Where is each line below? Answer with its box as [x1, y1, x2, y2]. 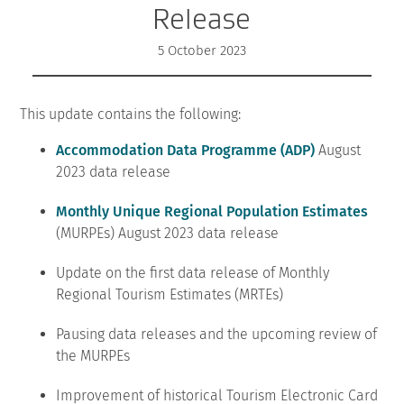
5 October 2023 [158, 41, 246, 59]
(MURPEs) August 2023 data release [56, 224, 280, 242]
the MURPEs [56, 346, 131, 364]
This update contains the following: [20, 105, 242, 123]
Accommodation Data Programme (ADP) [56, 141, 316, 159]
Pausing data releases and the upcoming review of [56, 325, 378, 343]
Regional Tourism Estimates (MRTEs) [56, 285, 284, 303]
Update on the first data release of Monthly [56, 263, 330, 281]
